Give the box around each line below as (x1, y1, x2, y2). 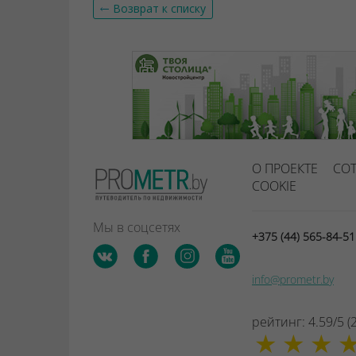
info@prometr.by (252, 272, 334, 287)
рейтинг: (252, 313, 305, 331)
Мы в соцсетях (93, 218, 180, 236)
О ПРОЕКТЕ (252, 160, 318, 177)
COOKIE (252, 177, 296, 195)
